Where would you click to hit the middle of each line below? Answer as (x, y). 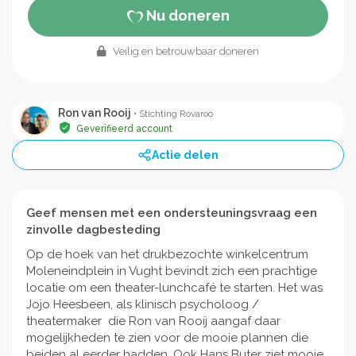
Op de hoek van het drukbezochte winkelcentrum (167, 254)
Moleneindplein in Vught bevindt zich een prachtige (172, 271)
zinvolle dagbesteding (93, 229)
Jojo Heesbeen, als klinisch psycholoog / (143, 304)
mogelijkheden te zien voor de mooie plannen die (167, 337)
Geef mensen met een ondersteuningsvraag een (172, 213)
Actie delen (185, 155)
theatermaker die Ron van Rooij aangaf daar (153, 321)
